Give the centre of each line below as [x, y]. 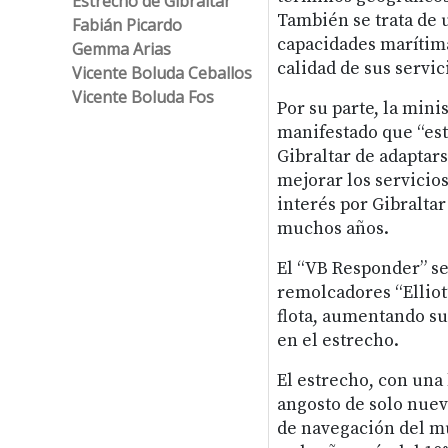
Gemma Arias [121, 48]
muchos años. [332, 228]
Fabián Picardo [127, 24]
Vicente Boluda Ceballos [162, 72]
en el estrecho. [337, 340]
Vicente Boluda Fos [143, 96]
